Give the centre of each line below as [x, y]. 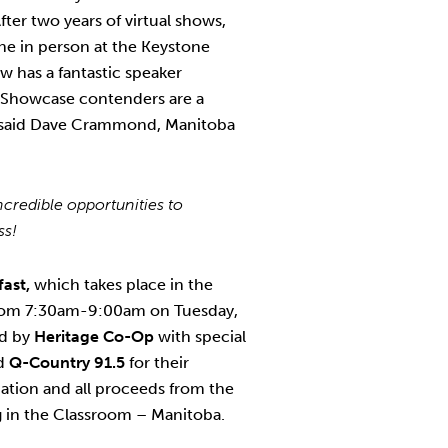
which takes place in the [121, 284]
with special [202, 336]
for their [159, 362]
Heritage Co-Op [96, 336]
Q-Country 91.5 [67, 362]
